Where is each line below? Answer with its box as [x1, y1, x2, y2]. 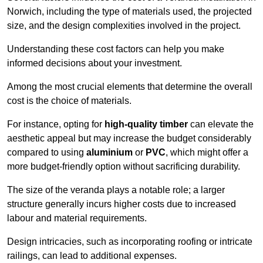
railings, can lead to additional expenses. [7, 251, 177, 261]
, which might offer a [166, 147, 248, 158]
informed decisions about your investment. [7, 58, 182, 69]
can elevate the [188, 119, 254, 130]
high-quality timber [104, 119, 188, 130]
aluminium [86, 147, 133, 158]
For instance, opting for [7, 119, 104, 130]
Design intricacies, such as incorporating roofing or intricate [7, 237, 252, 247]
